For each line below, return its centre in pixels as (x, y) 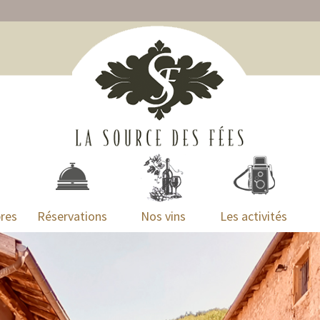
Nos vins (163, 216)
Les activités (254, 216)
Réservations (72, 216)
